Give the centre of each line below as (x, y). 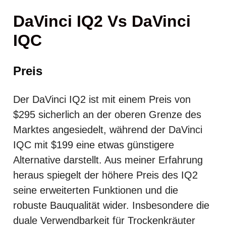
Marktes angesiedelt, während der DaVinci (108, 129)
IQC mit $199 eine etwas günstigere (94, 145)
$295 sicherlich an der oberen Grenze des (107, 114)
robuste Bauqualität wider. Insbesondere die (111, 205)
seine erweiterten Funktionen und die (96, 190)
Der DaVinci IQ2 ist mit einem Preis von (102, 99)
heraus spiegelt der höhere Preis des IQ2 (105, 175)
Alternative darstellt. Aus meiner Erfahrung (108, 160)
